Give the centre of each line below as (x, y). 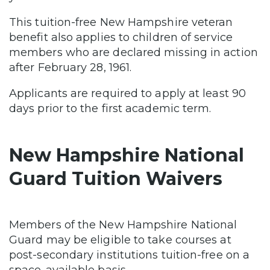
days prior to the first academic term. (112, 108)
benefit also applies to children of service (121, 37)
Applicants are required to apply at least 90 (127, 93)
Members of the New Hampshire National (123, 224)
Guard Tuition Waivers (116, 178)
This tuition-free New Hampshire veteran (121, 22)
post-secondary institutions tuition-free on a (130, 255)
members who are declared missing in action (133, 52)
